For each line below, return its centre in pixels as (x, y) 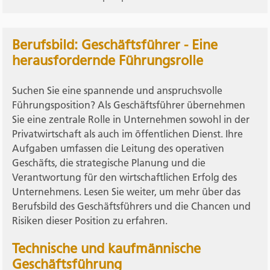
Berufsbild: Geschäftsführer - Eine (115, 45)
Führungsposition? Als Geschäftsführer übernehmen (129, 105)
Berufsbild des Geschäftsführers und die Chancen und (132, 206)
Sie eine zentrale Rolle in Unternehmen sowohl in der (131, 119)
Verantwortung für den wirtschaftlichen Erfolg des (125, 177)
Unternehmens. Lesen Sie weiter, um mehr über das (127, 191)
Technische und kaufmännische (107, 249)
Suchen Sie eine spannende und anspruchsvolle (118, 90)
